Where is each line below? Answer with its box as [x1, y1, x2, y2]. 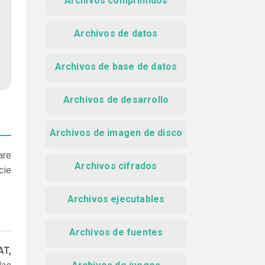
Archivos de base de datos [54, 61, 177, 72]
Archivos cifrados [75, 160, 157, 172]
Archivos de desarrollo [63, 94, 169, 105]
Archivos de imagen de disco [49, 127, 183, 138]
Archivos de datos [74, 28, 158, 39]
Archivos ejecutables [67, 193, 165, 205]
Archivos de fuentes [69, 227, 163, 238]
